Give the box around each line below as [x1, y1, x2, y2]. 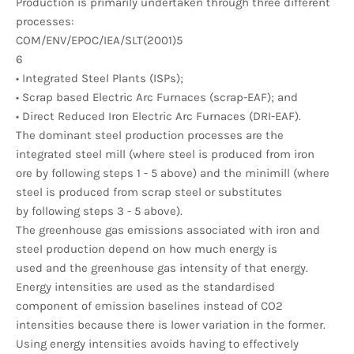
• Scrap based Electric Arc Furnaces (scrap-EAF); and [16, 89, 298, 104]
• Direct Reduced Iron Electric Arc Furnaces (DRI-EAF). [16, 108, 301, 123]
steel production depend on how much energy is [16, 241, 277, 256]
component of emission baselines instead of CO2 [16, 298, 283, 313]
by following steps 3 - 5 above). [16, 203, 183, 218]
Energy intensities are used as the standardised [16, 279, 275, 294]
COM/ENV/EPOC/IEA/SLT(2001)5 [16, 32, 183, 47]
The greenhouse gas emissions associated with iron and [16, 222, 320, 237]
